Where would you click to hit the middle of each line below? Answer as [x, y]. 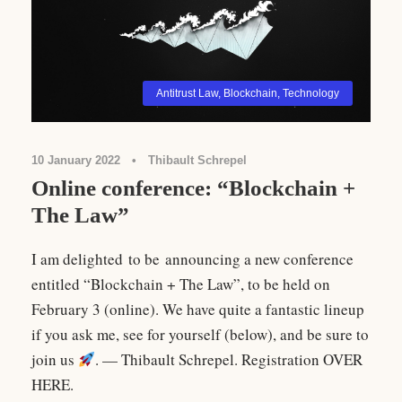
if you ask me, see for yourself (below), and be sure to [200, 334]
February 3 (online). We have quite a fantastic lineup [198, 309]
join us [55, 359]
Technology [311, 93]
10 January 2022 [76, 160]
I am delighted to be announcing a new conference [192, 258]
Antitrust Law [187, 93]
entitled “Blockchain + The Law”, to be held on [181, 284]
